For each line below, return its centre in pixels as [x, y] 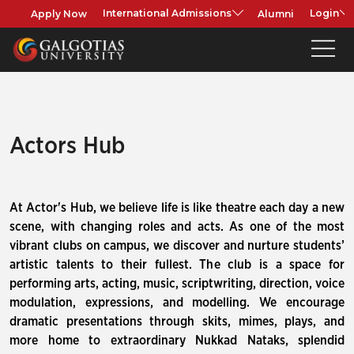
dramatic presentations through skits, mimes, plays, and [177, 322]
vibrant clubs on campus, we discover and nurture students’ [177, 246]
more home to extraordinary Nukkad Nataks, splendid [177, 341]
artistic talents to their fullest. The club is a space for [177, 265]
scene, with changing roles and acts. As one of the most [177, 227]
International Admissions [167, 13]
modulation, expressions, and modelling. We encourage [177, 303]
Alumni [276, 13]
